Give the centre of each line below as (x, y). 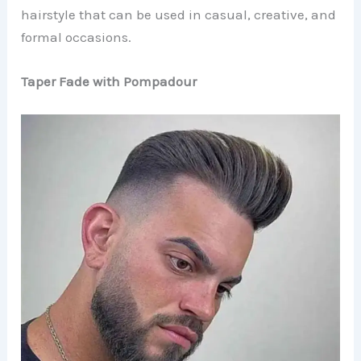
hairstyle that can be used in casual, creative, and (179, 14)
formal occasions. (77, 37)
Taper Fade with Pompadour (109, 81)
